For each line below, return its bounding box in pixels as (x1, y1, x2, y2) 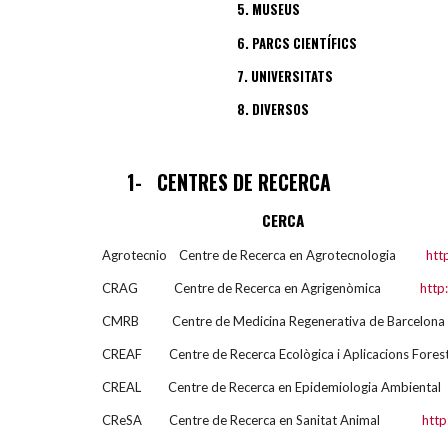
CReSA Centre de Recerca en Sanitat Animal (102, 411, 422, 428)
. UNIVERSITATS (244, 65, 333, 86)
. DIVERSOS (245, 99, 309, 120)
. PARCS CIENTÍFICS (245, 32, 357, 53)
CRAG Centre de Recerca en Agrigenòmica (102, 279, 420, 296)
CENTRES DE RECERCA (157, 167, 331, 197)
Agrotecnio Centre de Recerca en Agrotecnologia (102, 246, 426, 263)
